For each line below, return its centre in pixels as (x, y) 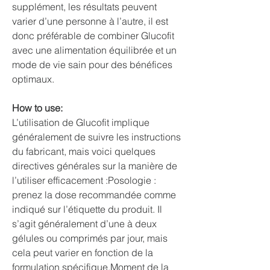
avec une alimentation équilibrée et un (94, 50)
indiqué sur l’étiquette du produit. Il (87, 209)
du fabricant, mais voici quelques (84, 151)
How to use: (37, 108)
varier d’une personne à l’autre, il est (90, 21)
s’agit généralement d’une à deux (84, 224)
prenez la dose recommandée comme (94, 195)
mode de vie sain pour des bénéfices (92, 64)
